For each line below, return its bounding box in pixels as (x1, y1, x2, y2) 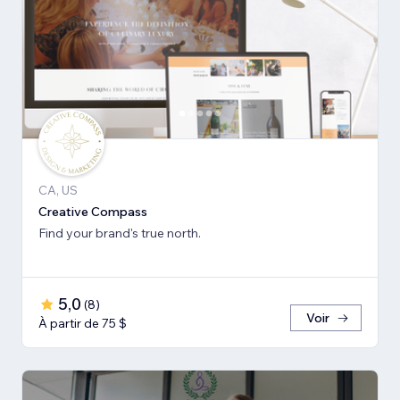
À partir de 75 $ (38, 315, 127, 332)
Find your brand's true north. (38, 225, 201, 242)
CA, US (38, 182, 78, 199)
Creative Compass (38, 204, 147, 221)
